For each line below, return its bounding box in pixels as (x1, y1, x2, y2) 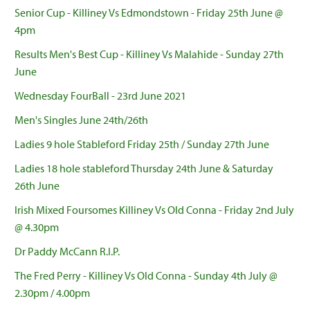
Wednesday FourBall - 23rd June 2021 (15, 89, 186, 103)
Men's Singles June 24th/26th (15, 113, 148, 127)
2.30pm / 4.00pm (15, 286, 90, 300)
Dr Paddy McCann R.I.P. (15, 244, 120, 259)
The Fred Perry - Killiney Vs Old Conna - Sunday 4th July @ (15, 268, 277, 283)
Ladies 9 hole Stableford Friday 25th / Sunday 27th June (15, 137, 269, 152)
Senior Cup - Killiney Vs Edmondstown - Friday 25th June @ (15, 6, 283, 20)
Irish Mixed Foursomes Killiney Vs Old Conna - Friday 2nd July (15, 203, 294, 217)
